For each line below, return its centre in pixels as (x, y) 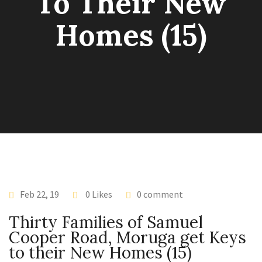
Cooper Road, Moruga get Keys (127, 237)
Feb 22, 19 (39, 194)
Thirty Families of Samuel (106, 222)
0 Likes (98, 194)
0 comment (160, 194)
